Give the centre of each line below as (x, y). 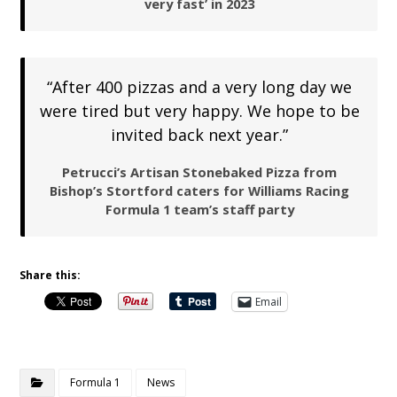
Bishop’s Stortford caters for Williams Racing (199, 190)
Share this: (51, 275)
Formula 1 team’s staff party (199, 209)
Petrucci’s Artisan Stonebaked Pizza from (199, 171)
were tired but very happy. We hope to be (199, 110)
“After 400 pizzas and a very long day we (199, 86)
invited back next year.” (199, 134)
